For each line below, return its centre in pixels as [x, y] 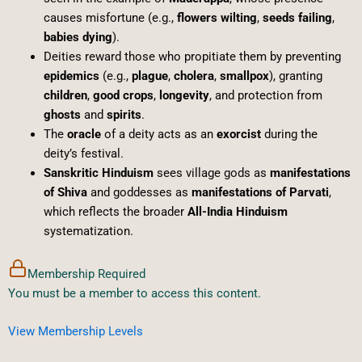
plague [149, 76]
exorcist [238, 135]
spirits [124, 115]
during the [289, 135]
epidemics [71, 76]
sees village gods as [211, 173]
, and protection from [265, 96]
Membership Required [86, 274]
